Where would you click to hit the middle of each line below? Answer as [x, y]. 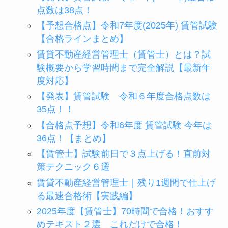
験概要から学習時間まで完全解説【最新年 [123, 67]
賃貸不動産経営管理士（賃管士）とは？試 [123, 54]
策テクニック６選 [73, 167]
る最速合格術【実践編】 [87, 196]
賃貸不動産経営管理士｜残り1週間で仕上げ [126, 182]
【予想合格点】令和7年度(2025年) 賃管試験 [127, 26]
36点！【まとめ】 [74, 138]
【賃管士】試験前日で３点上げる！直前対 [123, 154]
